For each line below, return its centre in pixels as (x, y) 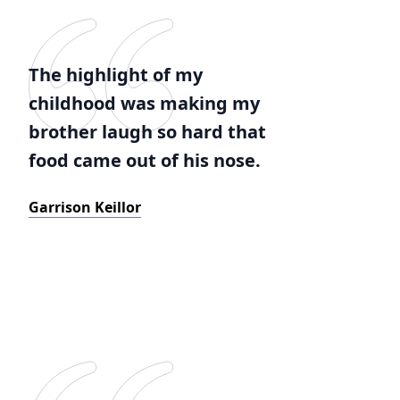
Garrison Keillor (85, 207)
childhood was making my (144, 103)
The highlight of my (116, 75)
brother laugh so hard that (147, 132)
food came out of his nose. (145, 160)
